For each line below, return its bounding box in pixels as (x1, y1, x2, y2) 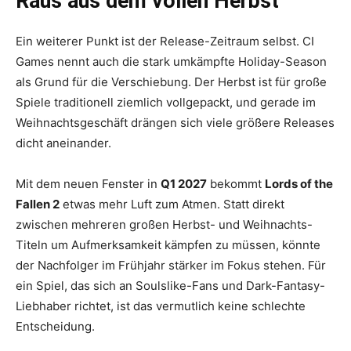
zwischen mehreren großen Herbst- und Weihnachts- (16, 217, 313, 233)
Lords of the (265, 176, 333, 192)
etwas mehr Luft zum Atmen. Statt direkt (60, 197, 284, 212)
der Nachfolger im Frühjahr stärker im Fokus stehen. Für (16, 258, 326, 273)
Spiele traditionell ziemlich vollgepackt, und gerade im (16, 95, 316, 110)
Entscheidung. (16, 319, 95, 335)
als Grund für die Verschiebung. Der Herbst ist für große (16, 74, 327, 90)
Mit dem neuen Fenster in (16, 176, 161, 192)
